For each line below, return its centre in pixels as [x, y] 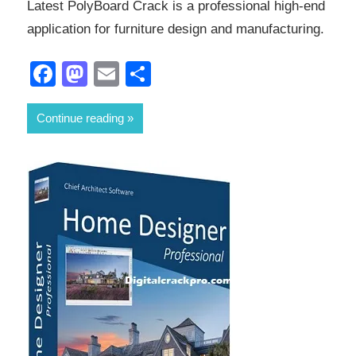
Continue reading [80, 118]
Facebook [112, 74]
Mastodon [144, 74]
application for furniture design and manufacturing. [176, 29]
